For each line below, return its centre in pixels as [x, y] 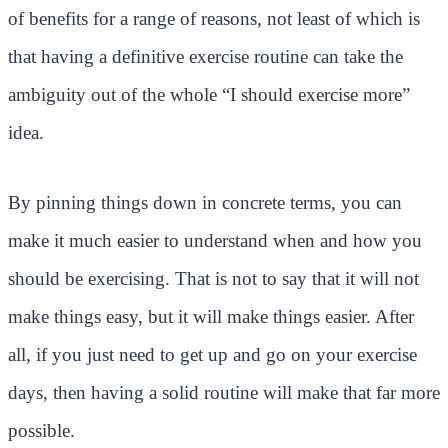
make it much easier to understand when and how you [215, 240]
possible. [41, 430]
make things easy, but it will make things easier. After [211, 316]
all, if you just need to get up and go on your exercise [212, 354]
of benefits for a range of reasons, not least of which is [214, 18]
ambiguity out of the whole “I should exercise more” [209, 94]
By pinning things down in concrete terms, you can [205, 202]
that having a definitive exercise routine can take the [205, 56]
